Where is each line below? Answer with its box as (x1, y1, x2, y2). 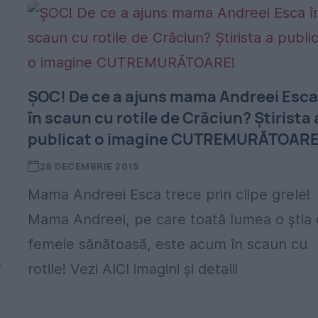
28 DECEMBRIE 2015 (39, 160, 139, 172)
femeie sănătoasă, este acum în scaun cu (28, 236, 308, 253)
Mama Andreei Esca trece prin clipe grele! (28, 186, 311, 203)
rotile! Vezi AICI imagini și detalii (28, 261, 238, 278)
